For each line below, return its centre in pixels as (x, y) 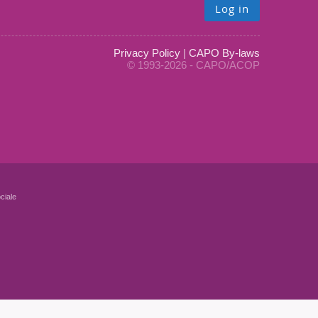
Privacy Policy (147, 53)
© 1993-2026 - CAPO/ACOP (193, 65)
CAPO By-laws (224, 53)
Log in (232, 9)
